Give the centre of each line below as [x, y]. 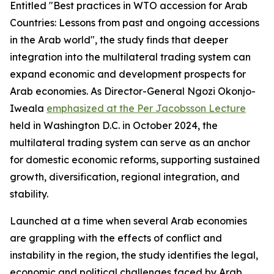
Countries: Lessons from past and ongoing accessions [135, 23]
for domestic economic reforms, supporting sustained [135, 160]
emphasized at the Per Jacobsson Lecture [146, 108]
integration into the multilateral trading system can [130, 57]
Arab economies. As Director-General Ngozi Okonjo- [133, 91]
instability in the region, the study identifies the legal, [134, 255]
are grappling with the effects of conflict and [116, 238]
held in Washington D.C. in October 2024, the [114, 125]
